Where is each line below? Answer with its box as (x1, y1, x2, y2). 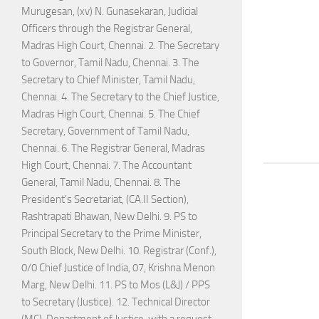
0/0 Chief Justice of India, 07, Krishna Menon (21, 261, 215, 275)
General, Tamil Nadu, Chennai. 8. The (21, 176, 181, 189)
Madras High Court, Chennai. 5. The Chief (21, 108, 200, 121)
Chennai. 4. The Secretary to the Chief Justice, (21, 90, 219, 104)
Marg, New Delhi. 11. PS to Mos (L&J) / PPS (21, 278, 210, 292)
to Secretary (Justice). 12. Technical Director (21, 296, 210, 309)
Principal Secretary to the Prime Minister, (21, 227, 202, 241)
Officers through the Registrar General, (21, 22, 192, 36)
